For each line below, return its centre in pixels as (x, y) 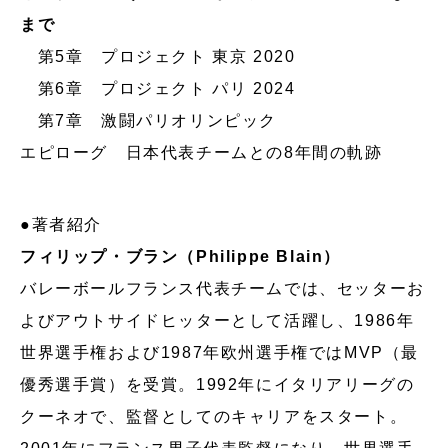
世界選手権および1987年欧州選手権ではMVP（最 (220, 352)
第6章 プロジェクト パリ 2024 (158, 88)
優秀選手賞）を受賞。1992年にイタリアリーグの (217, 384)
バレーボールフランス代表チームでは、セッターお (222, 288)
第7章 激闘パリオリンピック (148, 120)
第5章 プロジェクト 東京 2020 (158, 56)
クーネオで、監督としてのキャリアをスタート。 (214, 416)
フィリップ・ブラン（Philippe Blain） (180, 256)
